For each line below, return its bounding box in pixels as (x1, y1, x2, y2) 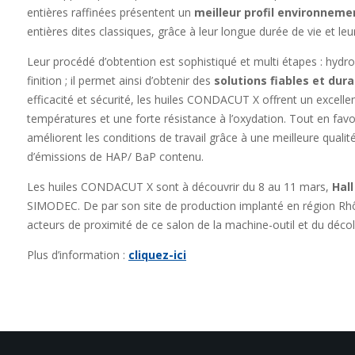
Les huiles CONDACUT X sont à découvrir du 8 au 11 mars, (27, 179, 332, 194)
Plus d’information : (27, 247, 128, 262)
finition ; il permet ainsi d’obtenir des (27, 73, 214, 88)
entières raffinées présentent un (27, 5, 194, 20)
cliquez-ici (128, 247, 186, 262)
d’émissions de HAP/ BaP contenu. (27, 149, 204, 164)
